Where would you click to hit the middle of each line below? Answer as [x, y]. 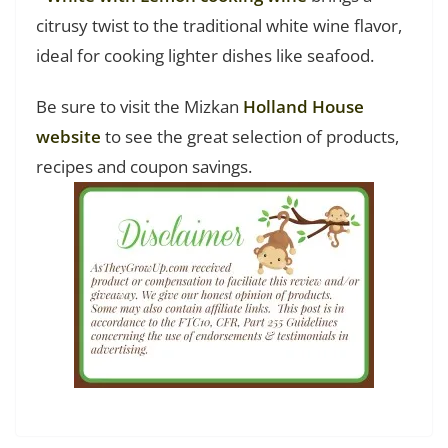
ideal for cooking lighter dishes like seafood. [205, 56]
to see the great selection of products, [250, 137]
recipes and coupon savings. [144, 167]
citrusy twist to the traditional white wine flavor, [219, 26]
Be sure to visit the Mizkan [139, 107]
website [68, 137]
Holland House [303, 107]
